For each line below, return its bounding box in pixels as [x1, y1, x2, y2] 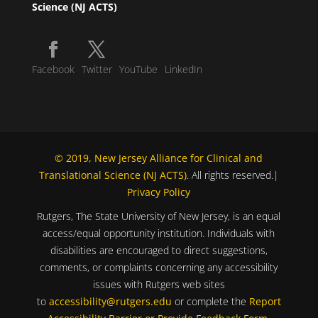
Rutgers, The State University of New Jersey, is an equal [37, 209, 281, 223]
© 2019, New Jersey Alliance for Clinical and [55, 150, 263, 165]
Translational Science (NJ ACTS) [38, 168, 187, 182]
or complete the [171, 294, 249, 308]
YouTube [119, 62, 158, 77]
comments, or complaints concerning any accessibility [40, 260, 278, 274]
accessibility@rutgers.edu [48, 294, 172, 308]
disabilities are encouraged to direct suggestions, [50, 243, 268, 257]
